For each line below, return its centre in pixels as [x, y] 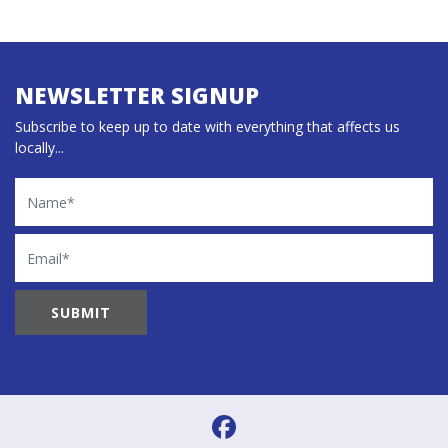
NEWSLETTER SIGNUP [137, 95]
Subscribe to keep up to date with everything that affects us [207, 127]
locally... [39, 148]
